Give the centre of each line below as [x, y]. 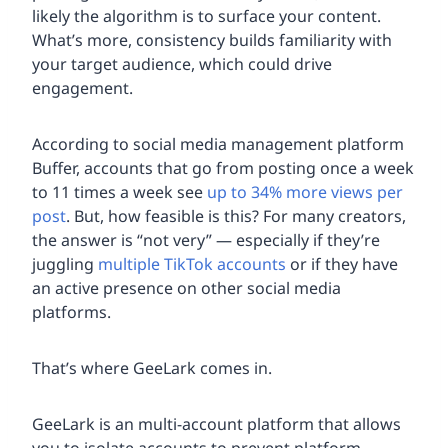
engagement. [82, 87]
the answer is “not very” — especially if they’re [206, 239]
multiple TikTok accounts [190, 263]
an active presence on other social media [186, 287]
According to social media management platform [218, 143]
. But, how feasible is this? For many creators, [236, 215]
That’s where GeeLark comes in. [152, 367]
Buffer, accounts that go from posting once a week [223, 167]
